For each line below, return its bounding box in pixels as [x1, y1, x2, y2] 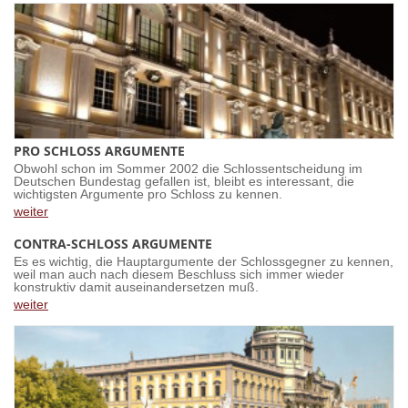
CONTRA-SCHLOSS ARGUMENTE [14, 235, 212, 252]
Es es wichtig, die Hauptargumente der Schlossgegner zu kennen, [14, 255, 393, 269]
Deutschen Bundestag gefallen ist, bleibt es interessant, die [14, 175, 354, 189]
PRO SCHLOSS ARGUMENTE [14, 142, 185, 159]
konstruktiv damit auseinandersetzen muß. [14, 280, 259, 294]
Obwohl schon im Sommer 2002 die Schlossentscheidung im [14, 162, 362, 176]
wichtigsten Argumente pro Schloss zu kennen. [14, 188, 282, 201]
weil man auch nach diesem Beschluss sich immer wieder [14, 268, 344, 281]
